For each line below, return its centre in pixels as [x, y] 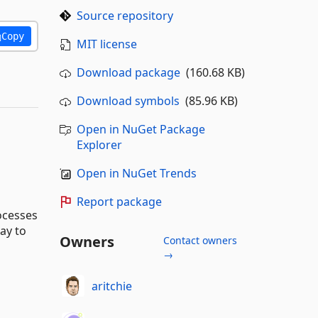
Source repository [125, 16]
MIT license [106, 44]
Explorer [99, 145]
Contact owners [200, 240]
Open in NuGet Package [141, 129]
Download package [128, 72]
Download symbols [128, 101]
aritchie [112, 286]
